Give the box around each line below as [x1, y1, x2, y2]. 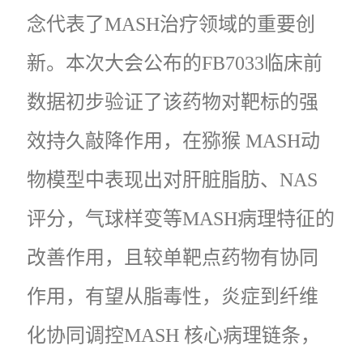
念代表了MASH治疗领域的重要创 [27, 13, 315, 35]
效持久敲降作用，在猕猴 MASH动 [27, 130, 320, 152]
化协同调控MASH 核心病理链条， [27, 324, 320, 346]
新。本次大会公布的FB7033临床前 [27, 52, 322, 74]
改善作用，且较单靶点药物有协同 [27, 246, 318, 268]
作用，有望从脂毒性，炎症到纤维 [27, 285, 318, 307]
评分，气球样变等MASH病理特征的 [27, 207, 335, 229]
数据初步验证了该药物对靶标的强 [27, 91, 318, 113]
